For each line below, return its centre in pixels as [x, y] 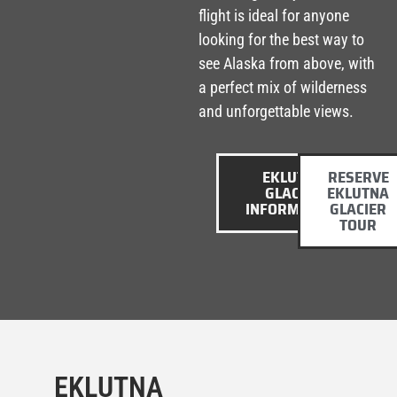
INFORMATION [293, 210]
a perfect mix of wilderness [283, 87]
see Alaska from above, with [287, 63]
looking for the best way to [281, 39]
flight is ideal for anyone [274, 15]
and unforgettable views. [276, 111]
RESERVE [358, 178]
